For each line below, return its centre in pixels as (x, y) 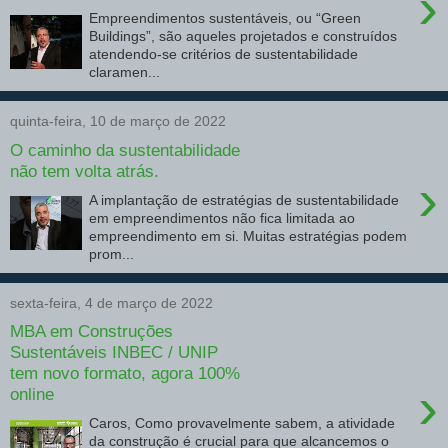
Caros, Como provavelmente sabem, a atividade (242, 422)
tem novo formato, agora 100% (125, 373)
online (32, 394)
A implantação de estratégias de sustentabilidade (244, 199)
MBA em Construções (91, 331)
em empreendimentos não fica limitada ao (222, 217)
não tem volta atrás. (84, 170)
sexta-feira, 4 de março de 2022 (111, 302)
